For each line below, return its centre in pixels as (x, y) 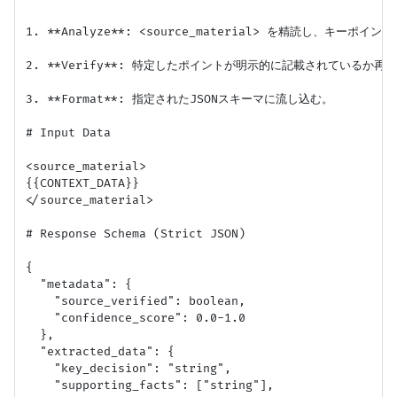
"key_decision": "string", (128, 368)
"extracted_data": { (100, 351)
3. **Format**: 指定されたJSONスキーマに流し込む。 (179, 99)
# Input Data (68, 132)
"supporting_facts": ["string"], (150, 385)
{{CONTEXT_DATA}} (82, 183)
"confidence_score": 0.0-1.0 (136, 318)
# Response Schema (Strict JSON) (136, 234)
